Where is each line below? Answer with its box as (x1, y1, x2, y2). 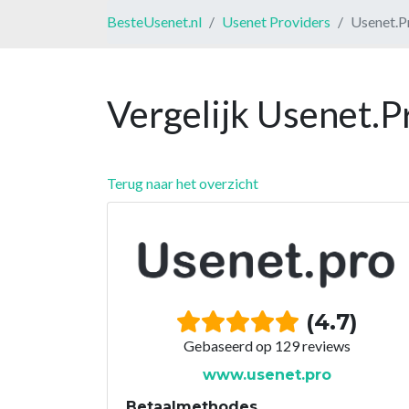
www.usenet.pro (202, 365, 331, 383)
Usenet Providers (222, 12, 330, 30)
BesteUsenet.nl (107, 12, 202, 30)
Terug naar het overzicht (107, 173, 258, 192)
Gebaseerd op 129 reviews (183, 336, 351, 354)
